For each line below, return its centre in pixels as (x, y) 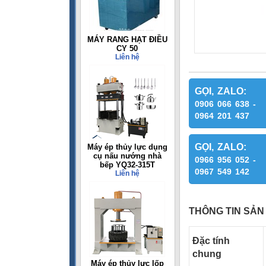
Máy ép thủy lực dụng (127, 147)
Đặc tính (211, 241)
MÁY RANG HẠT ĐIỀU (127, 39)
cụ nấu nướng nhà (127, 156)
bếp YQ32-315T (127, 165)
